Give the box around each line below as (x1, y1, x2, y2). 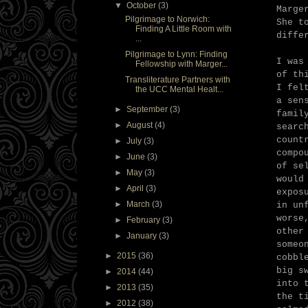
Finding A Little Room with (135, 24, 232, 34)
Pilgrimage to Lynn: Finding (124, 49, 228, 60)
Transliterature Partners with (124, 75, 230, 85)
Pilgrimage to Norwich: (124, 14, 210, 25)
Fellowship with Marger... (135, 59, 228, 69)
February (126, 215, 163, 225)
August (126, 120, 155, 131)
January (126, 231, 159, 241)
